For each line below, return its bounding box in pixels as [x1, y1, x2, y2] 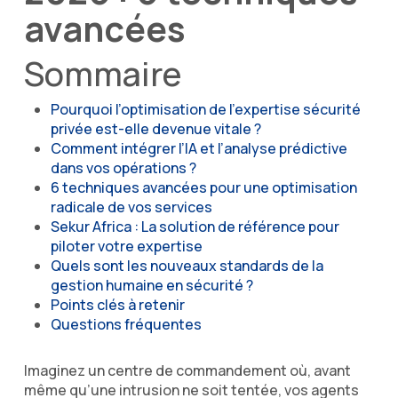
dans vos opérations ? [50, 158, 196, 178]
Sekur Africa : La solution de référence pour [50, 217, 339, 236]
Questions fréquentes [50, 314, 202, 334]
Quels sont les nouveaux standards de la [50, 256, 323, 275]
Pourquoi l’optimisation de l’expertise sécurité [50, 99, 361, 119]
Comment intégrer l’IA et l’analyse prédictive [50, 139, 347, 158]
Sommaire [23, 51, 181, 96]
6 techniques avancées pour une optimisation [50, 178, 357, 197]
